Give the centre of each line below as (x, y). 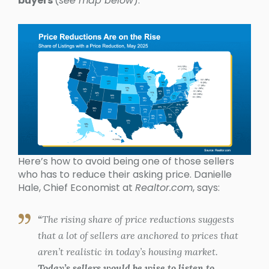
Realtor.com (164, 188)
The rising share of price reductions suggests (138, 219)
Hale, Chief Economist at (77, 188)
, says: (206, 188)
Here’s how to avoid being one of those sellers (126, 162)
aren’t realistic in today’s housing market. (128, 252)
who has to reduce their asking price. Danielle (125, 175)
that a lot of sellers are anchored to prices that (138, 236)
